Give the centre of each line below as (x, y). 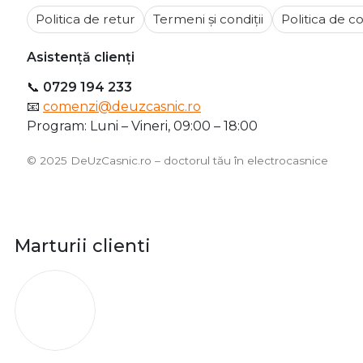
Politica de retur (85, 19)
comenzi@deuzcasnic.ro (122, 107)
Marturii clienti (83, 246)
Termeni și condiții (208, 19)
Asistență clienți (81, 58)
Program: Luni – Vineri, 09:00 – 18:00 (142, 126)
